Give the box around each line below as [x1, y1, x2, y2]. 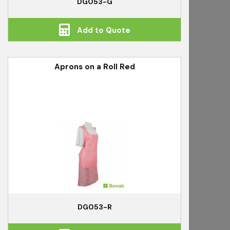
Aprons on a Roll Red [54, 62, 135, 72]
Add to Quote [74, 25, 130, 36]
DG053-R [77, 202, 112, 212]
